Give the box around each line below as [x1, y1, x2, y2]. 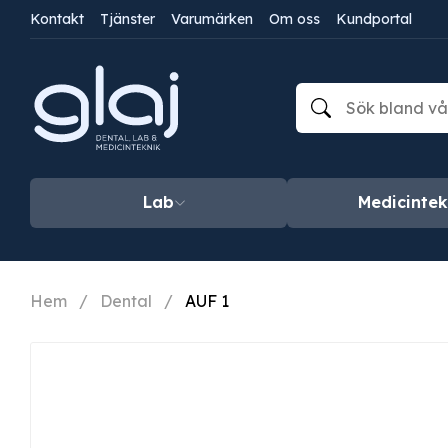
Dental [100, 291, 152, 312]
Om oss [269, 10, 320, 28]
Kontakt [30, 10, 84, 28]
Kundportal [336, 10, 412, 28]
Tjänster [100, 10, 155, 28]
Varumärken [171, 10, 253, 28]
